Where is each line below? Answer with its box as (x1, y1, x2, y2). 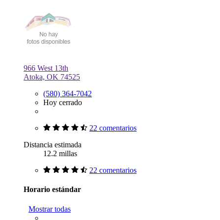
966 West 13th (24, 63, 68, 72)
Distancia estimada (24, 140, 82, 149)
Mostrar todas (28, 204, 71, 213)
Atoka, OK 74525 (24, 72, 80, 81)
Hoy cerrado (43, 98, 82, 107)
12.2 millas (43, 149, 77, 158)
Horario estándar (24, 185, 81, 194)
